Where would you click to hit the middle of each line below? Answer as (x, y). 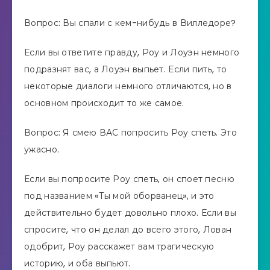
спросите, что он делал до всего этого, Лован (128, 229)
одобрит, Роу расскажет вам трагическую (119, 246)
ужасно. (42, 149)
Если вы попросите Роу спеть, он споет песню (129, 179)
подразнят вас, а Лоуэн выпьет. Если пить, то (126, 69)
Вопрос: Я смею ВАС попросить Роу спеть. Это (130, 132)
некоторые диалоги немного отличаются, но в (128, 86)
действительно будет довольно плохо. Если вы (130, 212)
